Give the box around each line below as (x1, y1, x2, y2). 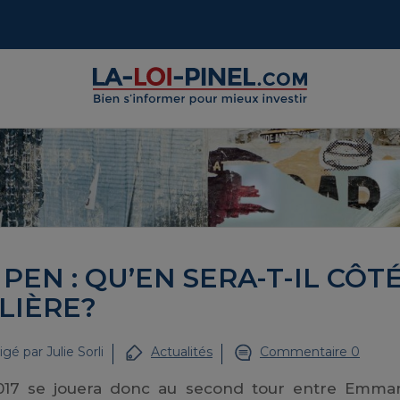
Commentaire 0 (260, 344, 360, 360)
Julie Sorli (46, 344, 104, 360)
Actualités (151, 344, 212, 360)
